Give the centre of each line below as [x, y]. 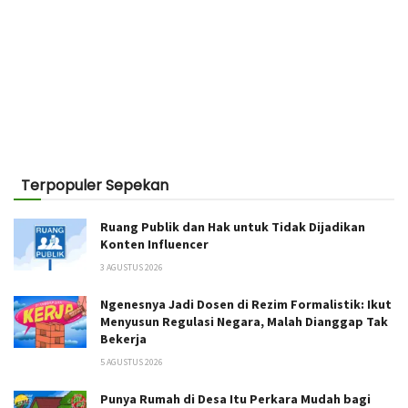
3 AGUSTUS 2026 [132, 267]
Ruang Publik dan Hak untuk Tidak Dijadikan [233, 226]
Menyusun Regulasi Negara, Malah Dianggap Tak [244, 321]
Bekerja [123, 338]
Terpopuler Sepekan [95, 185]
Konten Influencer [154, 244]
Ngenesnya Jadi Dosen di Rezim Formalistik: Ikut [246, 304]
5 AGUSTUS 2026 [132, 362]
